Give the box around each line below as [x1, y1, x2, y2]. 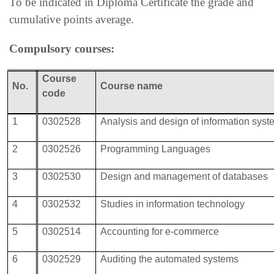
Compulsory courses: [9, 42, 114, 55]
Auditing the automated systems [100, 253, 239, 264]
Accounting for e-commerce [100, 226, 220, 237]
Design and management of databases [100, 171, 268, 182]
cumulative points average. [9, 12, 134, 26]
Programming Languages [100, 143, 211, 154]
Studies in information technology [100, 198, 245, 209]
